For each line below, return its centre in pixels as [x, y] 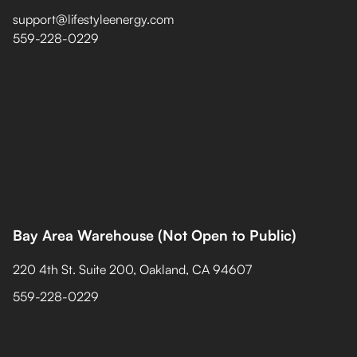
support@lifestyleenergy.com [93, 19]
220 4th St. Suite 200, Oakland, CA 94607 [132, 269]
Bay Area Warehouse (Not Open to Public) [155, 235]
